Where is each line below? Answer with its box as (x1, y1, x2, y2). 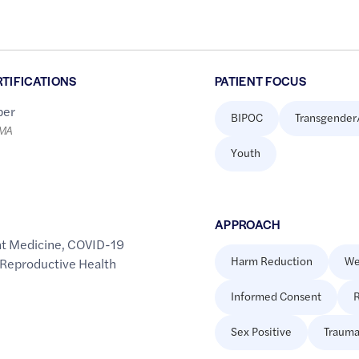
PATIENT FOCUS (214, 72, 307, 90)
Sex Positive (230, 323, 292, 340)
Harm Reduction (230, 252, 313, 269)
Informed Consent (230, 288, 321, 305)
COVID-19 (67, 235, 125, 254)
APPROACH (214, 216, 280, 233)
